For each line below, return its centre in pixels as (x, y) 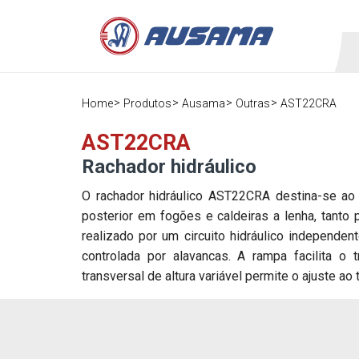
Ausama (204, 103)
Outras (253, 103)
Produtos (147, 103)
